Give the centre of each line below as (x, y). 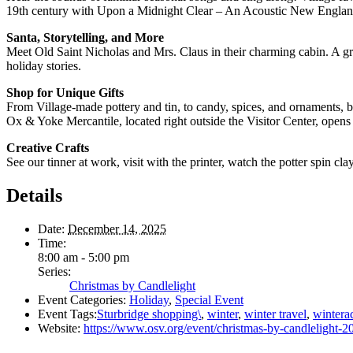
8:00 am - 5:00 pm (84, 258)
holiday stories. (44, 66)
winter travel (275, 314)
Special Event (209, 300)
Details (34, 196)
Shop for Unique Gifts (65, 93)
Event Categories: (82, 300)
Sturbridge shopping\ (149, 314)
